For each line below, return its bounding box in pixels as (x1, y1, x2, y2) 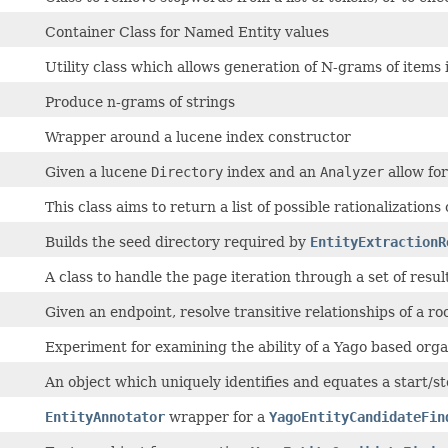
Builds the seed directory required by (45, 233, 310, 250)
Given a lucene (45, 163, 151, 180)
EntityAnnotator (45, 408, 165, 425)
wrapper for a (165, 408, 269, 425)
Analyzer (320, 163, 384, 180)
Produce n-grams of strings (45, 93, 235, 110)
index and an (223, 163, 320, 180)
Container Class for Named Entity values (45, 23, 329, 40)
